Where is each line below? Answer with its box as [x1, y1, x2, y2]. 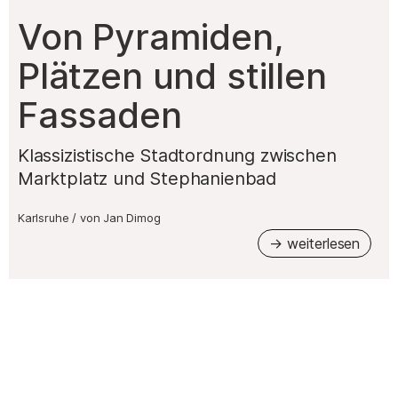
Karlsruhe [18, 210, 69, 225]
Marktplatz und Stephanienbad [18, 167, 277, 189]
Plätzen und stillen [18, 53, 327, 98]
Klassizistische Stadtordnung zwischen [18, 144, 337, 166]
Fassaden [18, 92, 182, 137]
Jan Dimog [103, 210, 161, 225]
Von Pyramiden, [18, 14, 284, 59]
